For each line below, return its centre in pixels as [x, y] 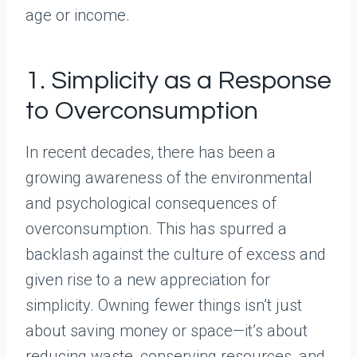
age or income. [78, 16]
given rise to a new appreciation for [148, 280]
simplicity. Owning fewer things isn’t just [164, 306]
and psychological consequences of [151, 204]
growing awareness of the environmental [169, 178]
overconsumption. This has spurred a [156, 229]
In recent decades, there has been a [151, 153]
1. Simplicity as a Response [178, 81]
